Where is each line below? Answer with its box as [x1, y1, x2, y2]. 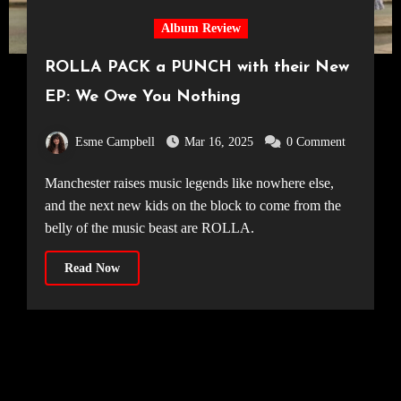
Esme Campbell [74, 135, 155, 149]
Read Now [64, 261, 120, 276]
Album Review [160, 21, 241, 35]
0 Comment [286, 135, 346, 149]
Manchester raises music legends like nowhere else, [44, 175, 57, 192]
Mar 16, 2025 [183, 135, 253, 149]
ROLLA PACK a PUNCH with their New [44, 59, 349, 76]
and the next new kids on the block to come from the [44, 198, 341, 214]
